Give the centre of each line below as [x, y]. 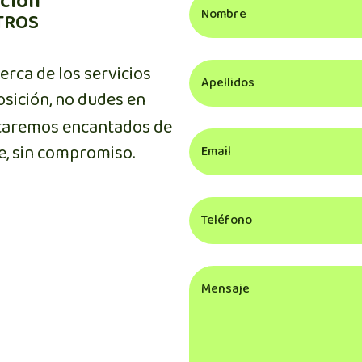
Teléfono [213, 185]
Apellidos [213, 48]
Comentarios [223, 254]
